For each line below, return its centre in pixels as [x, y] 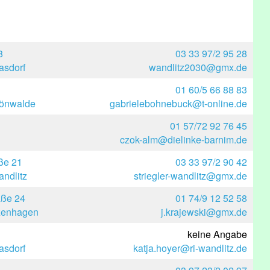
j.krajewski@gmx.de [204, 212]
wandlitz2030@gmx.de [198, 67]
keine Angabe [217, 234]
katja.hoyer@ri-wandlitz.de [190, 248]
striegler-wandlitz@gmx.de [190, 176]
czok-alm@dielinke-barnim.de [184, 140]
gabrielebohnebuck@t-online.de [178, 103]
